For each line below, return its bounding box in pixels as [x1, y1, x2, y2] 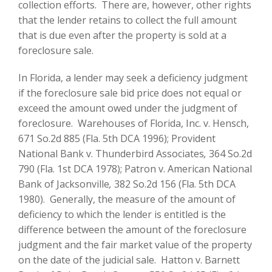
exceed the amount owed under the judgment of [18, 101, 237, 115]
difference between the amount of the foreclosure [18, 222, 246, 236]
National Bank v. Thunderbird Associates [18, 146, 204, 160]
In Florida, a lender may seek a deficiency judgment [18, 70, 248, 84]
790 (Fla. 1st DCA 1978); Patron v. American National [18, 161, 252, 175]
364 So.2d [206, 146, 252, 160]
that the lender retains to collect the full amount [18, 13, 237, 27]
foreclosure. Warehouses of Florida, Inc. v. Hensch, [18, 116, 249, 130]
